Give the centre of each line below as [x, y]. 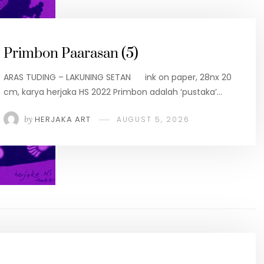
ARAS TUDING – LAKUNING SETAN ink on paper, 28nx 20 [118, 77]
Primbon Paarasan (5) [71, 53]
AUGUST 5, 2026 [153, 119]
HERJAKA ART [63, 119]
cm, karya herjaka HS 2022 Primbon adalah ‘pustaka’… [113, 92]
